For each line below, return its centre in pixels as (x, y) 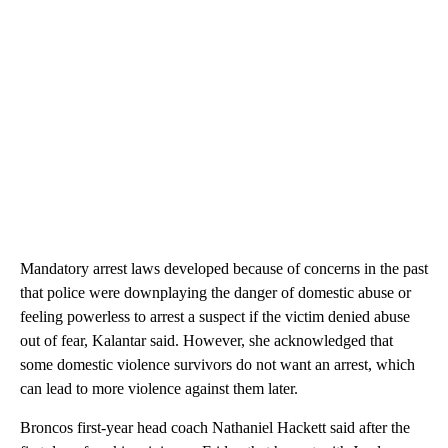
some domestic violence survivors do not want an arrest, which (217, 365)
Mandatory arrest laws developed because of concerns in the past (224, 269)
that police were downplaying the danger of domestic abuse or (215, 293)
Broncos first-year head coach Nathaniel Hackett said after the (215, 428)
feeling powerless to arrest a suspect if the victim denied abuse (215, 317)
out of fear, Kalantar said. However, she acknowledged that (206, 341)
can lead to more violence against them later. (159, 389)
